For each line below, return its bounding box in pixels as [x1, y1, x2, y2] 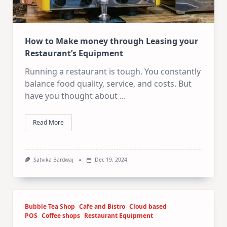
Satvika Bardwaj [33, 156, 73, 164]
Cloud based [129, 202, 167, 211]
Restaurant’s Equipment [25, 48, 125, 59]
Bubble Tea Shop [25, 202, 75, 211]
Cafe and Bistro [79, 202, 125, 211]
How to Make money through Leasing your [25, 35, 198, 47]
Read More [33, 118, 64, 127]
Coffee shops [42, 211, 80, 220]
